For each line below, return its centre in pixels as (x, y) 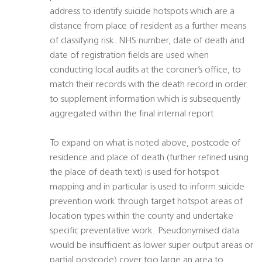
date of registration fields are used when (129, 56)
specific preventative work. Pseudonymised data (144, 231)
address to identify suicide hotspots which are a (142, 12)
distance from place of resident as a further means (148, 27)
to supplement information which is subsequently (145, 100)
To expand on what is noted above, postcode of (145, 144)
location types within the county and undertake (142, 217)
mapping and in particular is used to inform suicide (147, 187)
